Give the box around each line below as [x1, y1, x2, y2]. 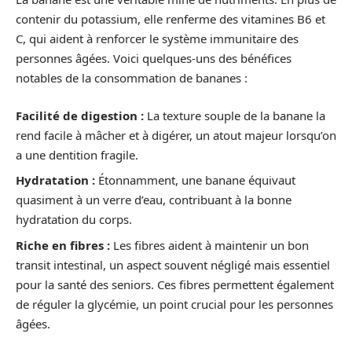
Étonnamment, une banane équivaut [95, 172, 295, 189]
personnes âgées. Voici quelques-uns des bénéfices [16, 50, 291, 67]
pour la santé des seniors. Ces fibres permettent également [16, 276, 334, 292]
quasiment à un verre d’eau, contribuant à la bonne [16, 192, 291, 208]
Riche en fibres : [16, 236, 110, 253]
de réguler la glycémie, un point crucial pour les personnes [16, 295, 333, 312]
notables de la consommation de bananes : [16, 70, 247, 86]
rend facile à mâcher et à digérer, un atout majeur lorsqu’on [16, 126, 336, 143]
